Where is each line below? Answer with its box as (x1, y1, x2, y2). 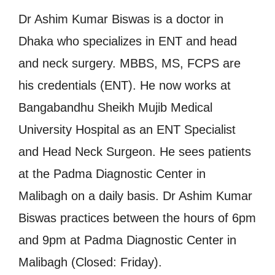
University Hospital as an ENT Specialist (18, 123, 236, 137)
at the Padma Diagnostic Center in (18, 167, 206, 181)
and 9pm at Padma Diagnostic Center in (18, 233, 236, 247)
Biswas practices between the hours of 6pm (18, 211, 256, 225)
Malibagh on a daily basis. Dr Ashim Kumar (18, 189, 252, 203)
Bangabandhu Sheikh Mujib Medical (18, 101, 212, 115)
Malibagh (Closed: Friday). (18, 255, 162, 269)
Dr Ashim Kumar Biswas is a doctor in (18, 12, 223, 26)
